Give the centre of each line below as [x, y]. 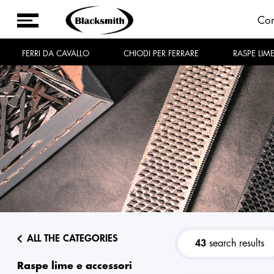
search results [235, 243]
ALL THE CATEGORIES [72, 239]
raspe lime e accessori [78, 266]
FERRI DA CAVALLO [58, 54]
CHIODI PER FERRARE [164, 54]
